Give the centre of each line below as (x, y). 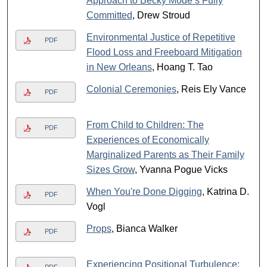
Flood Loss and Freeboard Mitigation (164, 52)
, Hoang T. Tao (182, 67)
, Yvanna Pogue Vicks (181, 170)
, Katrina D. (225, 192)
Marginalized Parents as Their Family (165, 155)
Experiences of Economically (148, 140)
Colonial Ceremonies (131, 89)
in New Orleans (119, 67)
